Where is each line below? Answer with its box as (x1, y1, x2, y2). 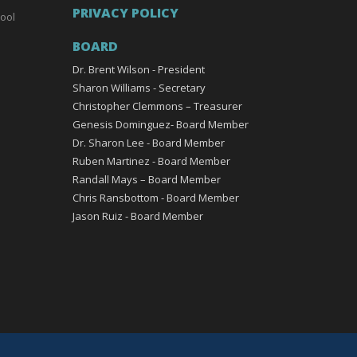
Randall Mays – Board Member (73, 171, 221, 186)
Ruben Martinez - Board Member (73, 153, 230, 168)
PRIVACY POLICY (73, 3, 178, 22)
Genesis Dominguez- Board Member (73, 116, 249, 131)
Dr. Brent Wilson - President (73, 61, 205, 76)
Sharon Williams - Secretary (73, 80, 206, 95)
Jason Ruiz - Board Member (73, 208, 203, 223)
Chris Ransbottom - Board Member (73, 190, 239, 205)
